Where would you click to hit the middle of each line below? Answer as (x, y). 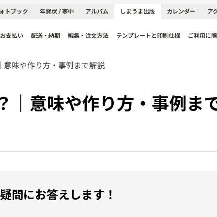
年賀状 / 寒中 (56, 12)
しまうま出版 (137, 12)
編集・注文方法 (88, 36)
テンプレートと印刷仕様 (148, 36)
